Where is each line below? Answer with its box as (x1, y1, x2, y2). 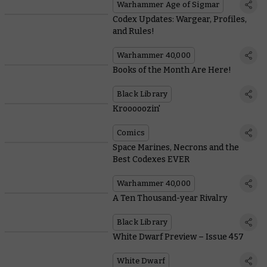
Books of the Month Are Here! (112, 65, 231, 76)
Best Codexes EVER (112, 154, 190, 165)
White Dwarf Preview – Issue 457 (112, 232, 244, 243)
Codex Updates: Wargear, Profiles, (112, 14, 247, 25)
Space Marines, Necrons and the (112, 142, 239, 153)
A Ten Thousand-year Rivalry (112, 193, 228, 204)
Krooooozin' (112, 104, 160, 114)
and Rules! (112, 26, 154, 37)
